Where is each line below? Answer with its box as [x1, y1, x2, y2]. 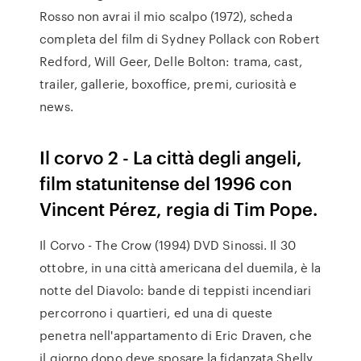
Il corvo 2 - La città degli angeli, [39, 144, 303, 169]
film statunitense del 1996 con [39, 170, 293, 195]
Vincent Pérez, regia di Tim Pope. [39, 196, 318, 221]
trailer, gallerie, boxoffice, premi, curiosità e [39, 75, 297, 93]
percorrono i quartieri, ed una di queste [39, 304, 273, 322]
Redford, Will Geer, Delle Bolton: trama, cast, [39, 52, 302, 70]
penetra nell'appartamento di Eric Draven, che [39, 326, 312, 344]
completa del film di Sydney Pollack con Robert [39, 30, 320, 48]
